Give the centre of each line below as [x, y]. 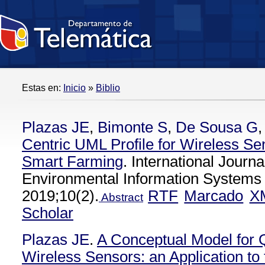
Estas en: [43, 88]
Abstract [121, 197]
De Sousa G [217, 127]
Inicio [75, 88]
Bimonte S [132, 127]
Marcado [214, 196]
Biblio [108, 88]
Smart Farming [72, 161]
